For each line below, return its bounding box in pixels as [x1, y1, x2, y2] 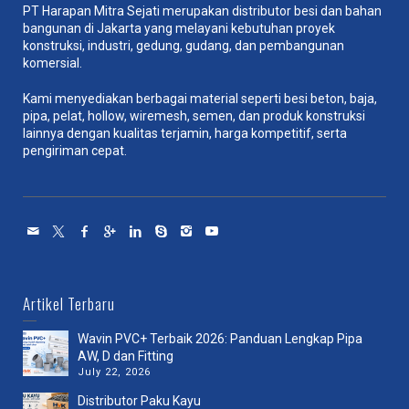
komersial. [23, 55, 82, 70]
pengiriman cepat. [23, 142, 127, 158]
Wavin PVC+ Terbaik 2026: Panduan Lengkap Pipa [78, 330, 362, 346]
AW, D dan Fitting [78, 348, 173, 363]
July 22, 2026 [78, 365, 151, 378]
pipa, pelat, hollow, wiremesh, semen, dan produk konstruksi [23, 108, 365, 123]
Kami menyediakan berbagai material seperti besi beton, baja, [23, 90, 377, 106]
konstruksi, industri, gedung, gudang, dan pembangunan [23, 37, 344, 53]
